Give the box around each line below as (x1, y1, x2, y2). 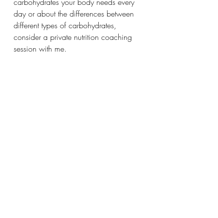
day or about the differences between (14, 8, 136, 19)
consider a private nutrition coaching (14, 31, 134, 42)
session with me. (14, 43, 67, 54)
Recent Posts (5, 145, 49, 157)
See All (131, 145, 151, 154)
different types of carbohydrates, (14, 19, 119, 31)
